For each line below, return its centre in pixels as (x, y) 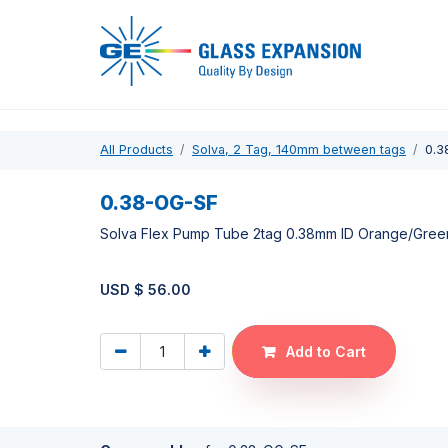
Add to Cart (324, 352)
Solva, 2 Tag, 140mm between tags (299, 150)
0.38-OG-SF (159, 202)
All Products (136, 150)
